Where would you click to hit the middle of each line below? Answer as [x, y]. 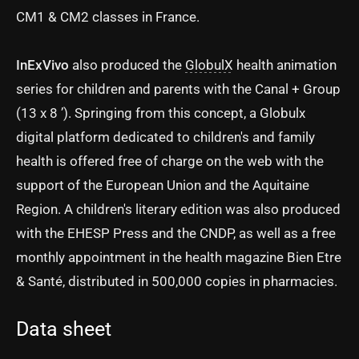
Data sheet [64, 329]
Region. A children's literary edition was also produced [178, 209]
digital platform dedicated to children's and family [165, 137]
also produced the [127, 65]
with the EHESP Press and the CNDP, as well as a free [176, 233]
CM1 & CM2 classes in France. [108, 17]
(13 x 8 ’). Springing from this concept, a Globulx [161, 113]
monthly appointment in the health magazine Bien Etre [179, 257]
